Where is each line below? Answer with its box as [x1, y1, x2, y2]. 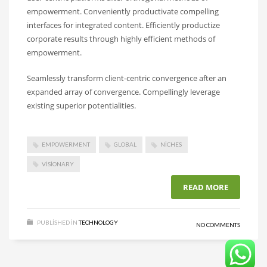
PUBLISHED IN [37, 219, 77, 226]
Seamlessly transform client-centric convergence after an [27, 73, 226, 84]
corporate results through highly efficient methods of [27, 33, 215, 45]
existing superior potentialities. [27, 100, 136, 111]
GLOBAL [114, 141, 136, 148]
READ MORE [183, 182, 228, 193]
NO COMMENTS [196, 221, 240, 229]
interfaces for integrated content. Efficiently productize [27, 20, 220, 31]
